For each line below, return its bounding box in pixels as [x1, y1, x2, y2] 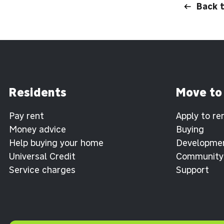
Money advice [9, 123, 66, 135]
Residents [9, 84, 66, 100]
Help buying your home [9, 137, 103, 149]
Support [175, 164, 209, 176]
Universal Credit [9, 150, 75, 162]
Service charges [9, 164, 75, 176]
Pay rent [9, 110, 44, 122]
